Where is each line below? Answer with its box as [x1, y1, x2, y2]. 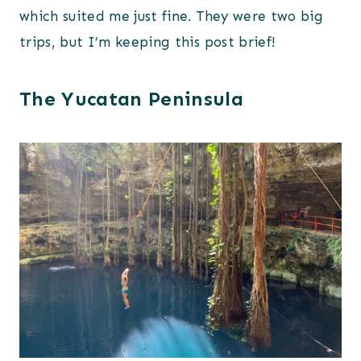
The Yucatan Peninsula [19, 87, 244, 111]
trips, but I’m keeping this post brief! [19, 34, 276, 51]
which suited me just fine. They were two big [19, 8, 323, 25]
